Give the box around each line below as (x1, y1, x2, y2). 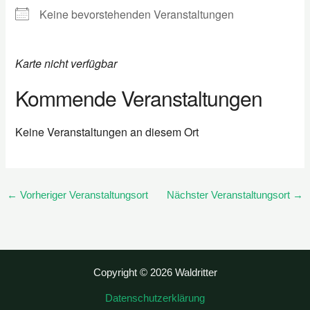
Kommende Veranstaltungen (15, 82, 263, 113)
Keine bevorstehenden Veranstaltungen (39, 6, 235, 22)
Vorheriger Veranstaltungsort (17, 189, 148, 201)
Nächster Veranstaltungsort (167, 189, 293, 201)
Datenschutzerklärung (105, 292, 205, 304)
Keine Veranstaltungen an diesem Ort (15, 123, 199, 140)
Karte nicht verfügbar (15, 55, 118, 71)
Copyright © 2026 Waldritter (93, 266, 217, 278)
